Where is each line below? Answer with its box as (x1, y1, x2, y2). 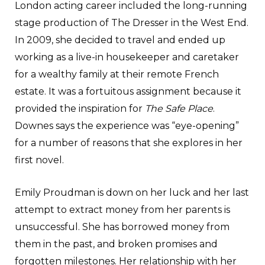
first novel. (15, 154, 64, 166)
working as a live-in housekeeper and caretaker (15, 51, 239, 63)
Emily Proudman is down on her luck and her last (15, 186, 249, 198)
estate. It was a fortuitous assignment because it (15, 85, 241, 97)
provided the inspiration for (15, 102, 145, 114)
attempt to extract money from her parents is (15, 203, 230, 215)
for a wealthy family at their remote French (15, 68, 219, 80)
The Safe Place (145, 102, 213, 114)
